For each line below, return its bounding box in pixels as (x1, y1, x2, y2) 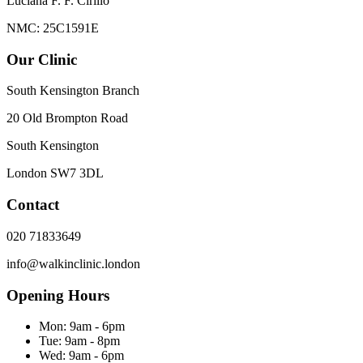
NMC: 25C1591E (6, 20, 99, 35)
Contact (6, 196, 59, 214)
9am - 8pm (65, 334, 120, 348)
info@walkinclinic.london (6, 256, 140, 271)
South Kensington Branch (6, 83, 139, 98)
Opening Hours (6, 286, 109, 304)
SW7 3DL (50, 166, 104, 181)
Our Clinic (6, 50, 77, 68)
